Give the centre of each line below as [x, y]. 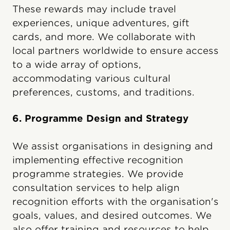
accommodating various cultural [91, 78]
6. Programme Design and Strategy [100, 118]
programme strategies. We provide [98, 174]
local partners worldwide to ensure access [116, 50]
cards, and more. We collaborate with [104, 36]
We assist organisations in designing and [113, 146]
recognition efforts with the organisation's [116, 201]
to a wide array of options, [77, 64]
